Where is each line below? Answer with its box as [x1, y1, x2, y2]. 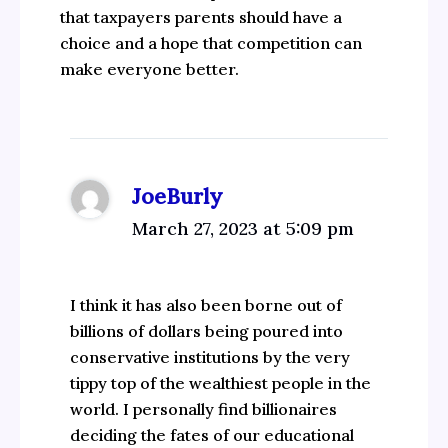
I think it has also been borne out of [70, 295, 343, 316]
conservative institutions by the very [70, 347, 351, 368]
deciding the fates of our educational [70, 425, 355, 446]
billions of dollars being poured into [70, 321, 344, 342]
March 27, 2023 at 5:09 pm [132, 217, 355, 241]
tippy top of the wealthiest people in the [70, 373, 372, 394]
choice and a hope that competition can [59, 33, 362, 54]
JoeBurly [132, 182, 224, 211]
